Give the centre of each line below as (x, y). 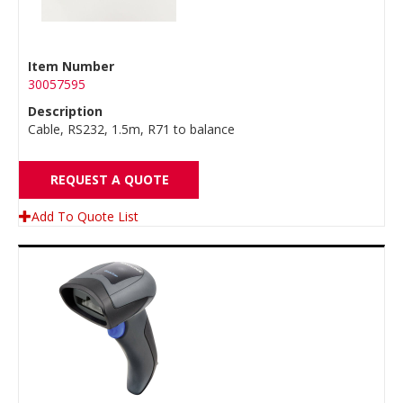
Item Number (71, 66)
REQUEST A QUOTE (110, 179)
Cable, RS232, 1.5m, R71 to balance (131, 129)
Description (65, 111)
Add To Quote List (85, 216)
